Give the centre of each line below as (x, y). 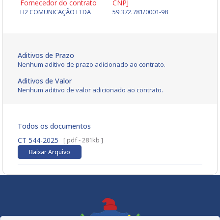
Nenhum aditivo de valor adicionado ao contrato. (90, 90)
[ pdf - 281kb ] (83, 140)
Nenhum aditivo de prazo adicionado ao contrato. (92, 65)
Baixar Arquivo (50, 152)
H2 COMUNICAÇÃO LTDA (55, 12)
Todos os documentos (54, 126)
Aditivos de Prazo (46, 55)
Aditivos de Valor (45, 81)
